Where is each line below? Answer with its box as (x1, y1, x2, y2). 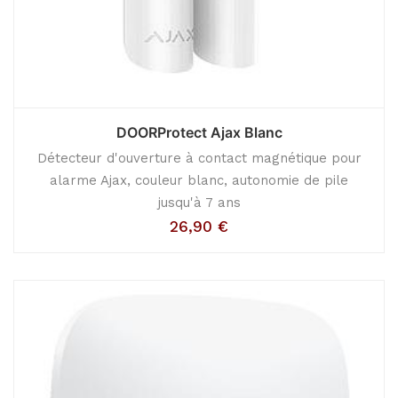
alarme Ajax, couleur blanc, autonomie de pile (50, 172, 348, 188)
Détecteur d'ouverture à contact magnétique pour (36, 150, 362, 166)
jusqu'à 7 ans (157, 195, 241, 211)
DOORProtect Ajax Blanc (115, 123, 283, 141)
